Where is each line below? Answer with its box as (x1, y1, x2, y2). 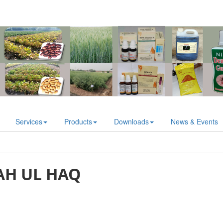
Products (64, 116, 92, 126)
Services (15, 116, 42, 126)
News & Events (170, 116, 218, 126)
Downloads (113, 116, 149, 126)
